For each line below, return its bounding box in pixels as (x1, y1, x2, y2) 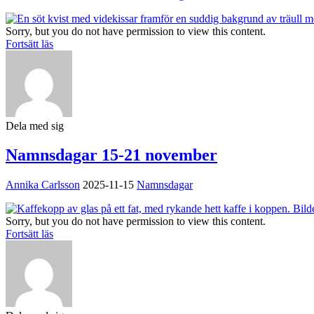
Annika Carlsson (6, 179, 80, 191)
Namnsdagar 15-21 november (6, 146, 217, 165)
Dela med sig (6, 119, 64, 132)
